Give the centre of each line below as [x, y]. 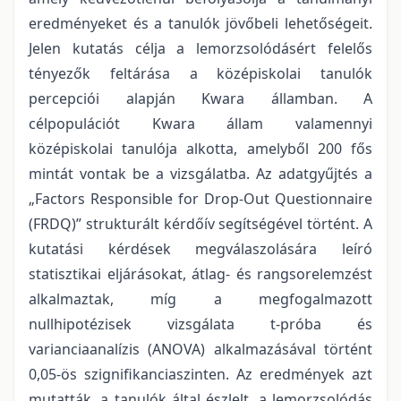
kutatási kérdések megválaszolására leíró [200, 248]
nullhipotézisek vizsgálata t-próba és [200, 324]
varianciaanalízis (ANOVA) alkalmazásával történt [200, 349]
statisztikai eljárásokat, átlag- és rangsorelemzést [200, 273]
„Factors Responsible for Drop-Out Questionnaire [200, 198]
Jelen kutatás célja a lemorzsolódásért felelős [200, 48]
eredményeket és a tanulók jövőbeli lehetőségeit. [200, 23]
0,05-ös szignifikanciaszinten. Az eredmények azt [200, 374]
